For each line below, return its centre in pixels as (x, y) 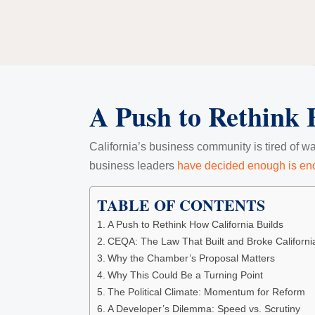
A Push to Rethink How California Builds (195, 224)
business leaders (133, 165)
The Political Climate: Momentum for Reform (206, 291)
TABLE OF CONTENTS (181, 205)
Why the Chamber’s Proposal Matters (191, 258)
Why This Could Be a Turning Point (185, 275)
